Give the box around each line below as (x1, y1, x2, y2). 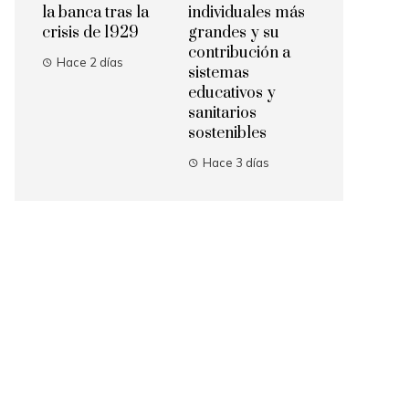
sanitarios (188, 103, 257, 124)
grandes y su (188, 23, 279, 44)
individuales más (188, 3, 305, 24)
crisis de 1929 (42, 23, 139, 44)
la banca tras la (42, 3, 149, 24)
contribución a (188, 43, 290, 64)
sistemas (188, 63, 249, 84)
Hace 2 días (57, 55, 123, 70)
